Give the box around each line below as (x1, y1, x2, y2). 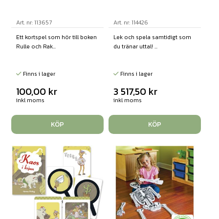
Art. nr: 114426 (113, 18, 148, 27)
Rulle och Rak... (16, 42, 56, 51)
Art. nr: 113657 (16, 18, 52, 27)
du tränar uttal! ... (113, 42, 157, 51)
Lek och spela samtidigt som (113, 32, 191, 42)
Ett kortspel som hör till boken (16, 32, 97, 42)
